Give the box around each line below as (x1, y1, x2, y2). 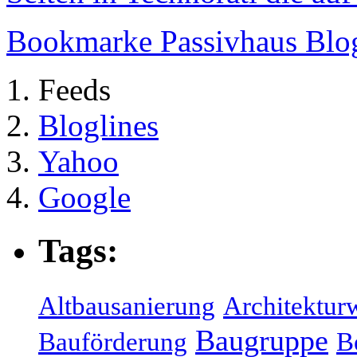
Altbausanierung (38, 291, 215, 321)
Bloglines (38, 108, 159, 143)
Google (38, 180, 131, 215)
